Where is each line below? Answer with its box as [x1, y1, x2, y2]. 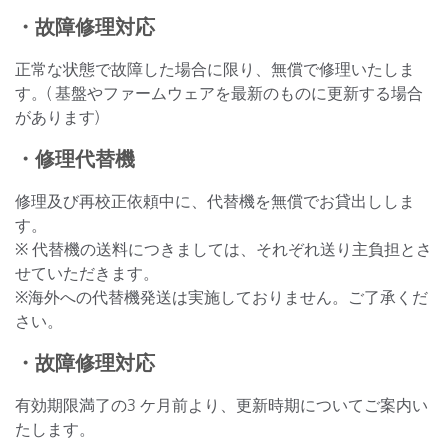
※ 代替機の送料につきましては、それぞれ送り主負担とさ [15, 239, 432, 259]
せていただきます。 [15, 263, 159, 283]
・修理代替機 [15, 147, 135, 171]
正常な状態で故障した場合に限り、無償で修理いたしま [15, 59, 415, 79]
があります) [15, 107, 99, 127]
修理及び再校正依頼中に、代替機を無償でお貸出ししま [15, 191, 415, 211]
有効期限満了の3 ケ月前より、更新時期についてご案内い [15, 395, 428, 415]
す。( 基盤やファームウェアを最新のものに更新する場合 [15, 83, 423, 103]
